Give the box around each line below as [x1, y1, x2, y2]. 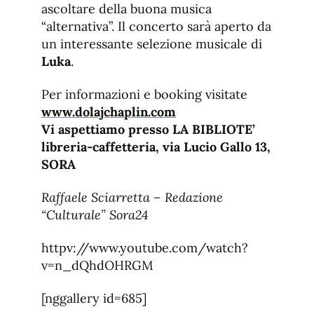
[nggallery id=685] [41, 290, 146, 307]
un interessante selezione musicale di [41, 36, 262, 53]
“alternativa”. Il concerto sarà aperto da [41, 18, 271, 35]
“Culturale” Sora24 [41, 207, 148, 224]
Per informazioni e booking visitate [41, 86, 247, 103]
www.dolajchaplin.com [41, 104, 176, 121]
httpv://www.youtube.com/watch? [41, 240, 248, 257]
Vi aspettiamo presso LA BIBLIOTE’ [41, 121, 255, 138]
